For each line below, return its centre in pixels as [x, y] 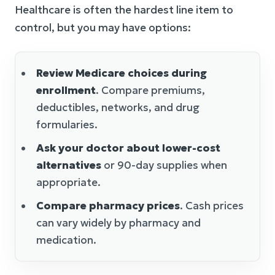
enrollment [66, 91]
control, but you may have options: [103, 28]
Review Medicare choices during [122, 73]
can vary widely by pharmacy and [118, 223]
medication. [66, 240]
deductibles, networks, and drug [118, 108]
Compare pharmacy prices [108, 206]
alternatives [69, 165]
